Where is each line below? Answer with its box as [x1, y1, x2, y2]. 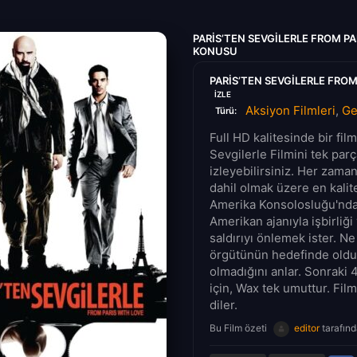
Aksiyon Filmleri [245, 102, 335, 118]
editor [292, 322, 322, 334]
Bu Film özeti [210, 322, 269, 334]
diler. [210, 296, 237, 312]
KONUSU [193, 44, 237, 57]
